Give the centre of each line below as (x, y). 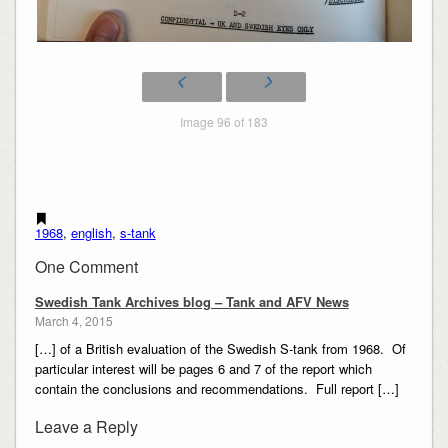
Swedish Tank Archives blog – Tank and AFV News (191, 302)
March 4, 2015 (73, 320)
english (91, 233)
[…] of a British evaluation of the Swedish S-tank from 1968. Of (220, 348)
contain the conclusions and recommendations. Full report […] (216, 388)
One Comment (86, 267)
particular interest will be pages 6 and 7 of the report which (203, 368)
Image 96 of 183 (257, 122)
